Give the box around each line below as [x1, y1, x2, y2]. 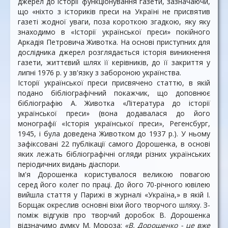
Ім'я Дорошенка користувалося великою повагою [18, 169, 210, 179]
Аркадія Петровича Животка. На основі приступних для [18, 37, 210, 47]
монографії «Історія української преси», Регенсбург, [18, 119, 210, 128]
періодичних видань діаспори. [18, 159, 120, 169]
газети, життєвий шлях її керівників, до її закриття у [18, 58, 210, 67]
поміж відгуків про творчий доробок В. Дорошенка [18, 210, 210, 220]
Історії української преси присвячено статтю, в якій [18, 78, 210, 88]
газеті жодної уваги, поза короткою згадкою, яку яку [18, 17, 210, 26]
